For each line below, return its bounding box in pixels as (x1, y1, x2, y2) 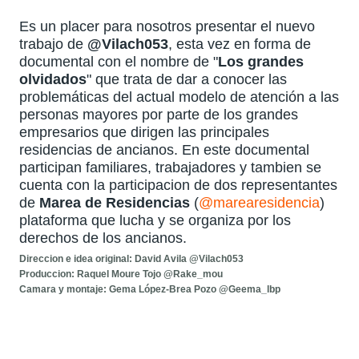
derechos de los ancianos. (19, 230, 188, 247)
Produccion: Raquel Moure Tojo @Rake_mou (19, 268, 224, 280)
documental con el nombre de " (19, 54, 219, 71)
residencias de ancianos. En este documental (19, 142, 310, 159)
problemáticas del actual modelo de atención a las (19, 89, 340, 106)
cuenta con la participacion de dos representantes (19, 177, 338, 194)
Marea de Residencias (39, 195, 191, 212)
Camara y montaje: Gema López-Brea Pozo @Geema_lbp (19, 284, 281, 296)
